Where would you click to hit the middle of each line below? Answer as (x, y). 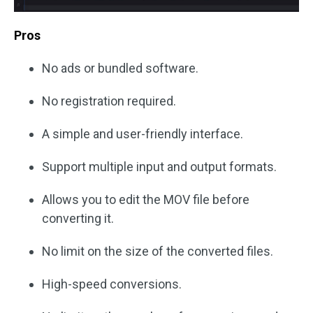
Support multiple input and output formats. (159, 167)
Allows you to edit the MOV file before (146, 200)
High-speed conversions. (112, 284)
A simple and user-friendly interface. (143, 134)
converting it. (78, 219)
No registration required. (109, 101)
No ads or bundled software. (120, 68)
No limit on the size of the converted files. (158, 252)
